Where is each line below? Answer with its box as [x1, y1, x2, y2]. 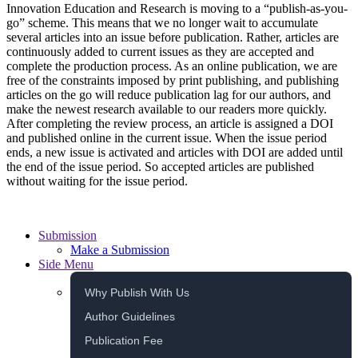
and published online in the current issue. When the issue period [6, 131, 327, 145]
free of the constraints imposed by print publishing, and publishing [6, 74, 339, 88]
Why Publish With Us [85, 286, 189, 300]
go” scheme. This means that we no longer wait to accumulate [6, 16, 318, 30]
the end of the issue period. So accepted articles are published [6, 160, 314, 174]
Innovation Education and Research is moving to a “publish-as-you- [6, 2, 348, 16]
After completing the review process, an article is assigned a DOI [6, 117, 333, 131]
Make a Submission [70, 243, 169, 257]
